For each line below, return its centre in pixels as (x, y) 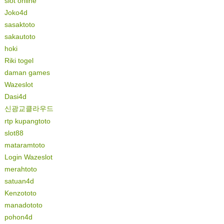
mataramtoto (24, 145)
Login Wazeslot (28, 157)
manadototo (23, 205)
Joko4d (16, 12)
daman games (27, 72)
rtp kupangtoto (27, 121)
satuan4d (19, 181)
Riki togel (19, 60)
